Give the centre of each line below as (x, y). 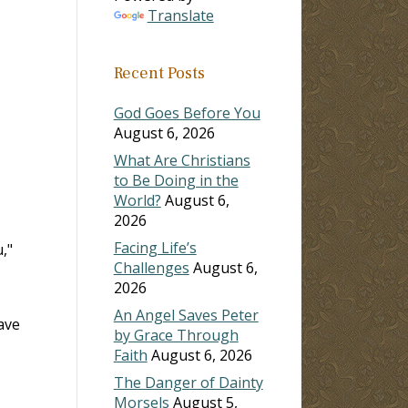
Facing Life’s (155, 247)
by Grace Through (176, 335)
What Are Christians (182, 160)
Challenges (151, 267)
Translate (180, 15)
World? (137, 200)
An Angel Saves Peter (186, 315)
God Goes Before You (187, 112)
